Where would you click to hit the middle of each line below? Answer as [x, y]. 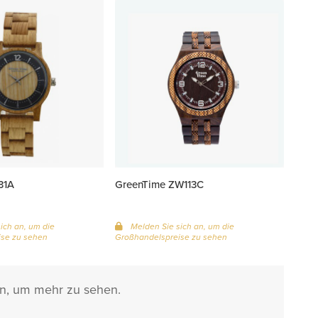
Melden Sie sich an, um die [182, 227]
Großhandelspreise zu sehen [171, 237]
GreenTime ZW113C [160, 185]
